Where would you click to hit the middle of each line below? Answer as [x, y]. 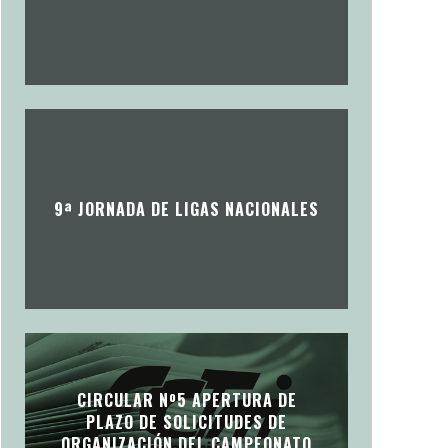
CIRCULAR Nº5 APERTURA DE [186, 400]
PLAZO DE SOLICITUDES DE [187, 422]
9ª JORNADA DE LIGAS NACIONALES [187, 209]
